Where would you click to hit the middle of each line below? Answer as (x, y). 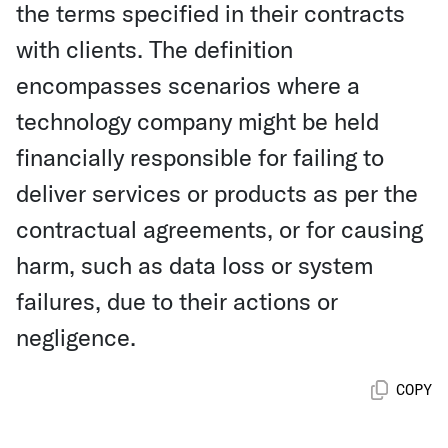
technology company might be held (197, 121)
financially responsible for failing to (200, 157)
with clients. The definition (154, 49)
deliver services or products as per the (217, 193)
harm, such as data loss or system (194, 265)
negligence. (76, 337)
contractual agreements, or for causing (219, 229)
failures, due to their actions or (177, 301)
